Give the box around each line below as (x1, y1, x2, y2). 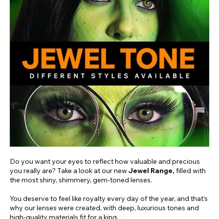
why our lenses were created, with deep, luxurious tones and (10, 203, 199, 213)
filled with (176, 166, 206, 175)
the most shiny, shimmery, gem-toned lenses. (10, 175, 152, 185)
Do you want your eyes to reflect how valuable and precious (10, 157, 200, 166)
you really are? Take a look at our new (10, 166, 129, 175)
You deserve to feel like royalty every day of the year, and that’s (10, 194, 208, 203)
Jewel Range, (129, 166, 176, 175)
